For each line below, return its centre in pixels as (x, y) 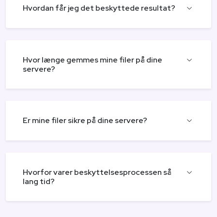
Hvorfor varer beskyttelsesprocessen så (97, 172)
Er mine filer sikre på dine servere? (85, 120)
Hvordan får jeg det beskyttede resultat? (99, 8)
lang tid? (39, 181)
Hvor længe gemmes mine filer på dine (93, 60)
